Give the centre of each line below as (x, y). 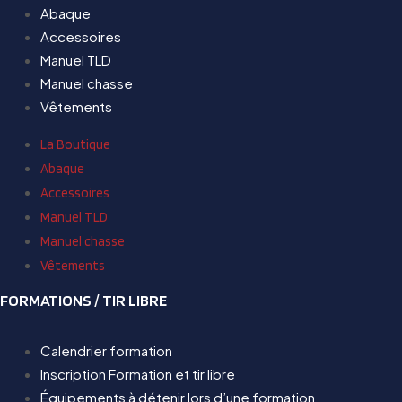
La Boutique (75, 144)
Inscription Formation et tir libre (138, 374)
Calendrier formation (106, 350)
